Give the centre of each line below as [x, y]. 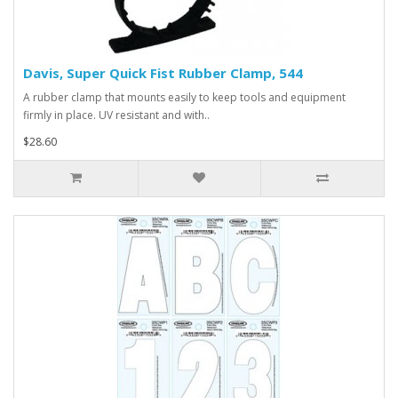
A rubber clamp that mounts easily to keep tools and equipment [184, 98]
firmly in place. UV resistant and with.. [116, 115]
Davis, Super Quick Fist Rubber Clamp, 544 [163, 73]
